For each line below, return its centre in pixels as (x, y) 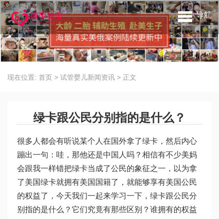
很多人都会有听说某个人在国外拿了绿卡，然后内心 (107, 141)
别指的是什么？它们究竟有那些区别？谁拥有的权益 (107, 210)
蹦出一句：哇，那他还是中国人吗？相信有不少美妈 (107, 155)
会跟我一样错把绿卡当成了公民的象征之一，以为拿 (107, 169)
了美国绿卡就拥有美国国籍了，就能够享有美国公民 (107, 182)
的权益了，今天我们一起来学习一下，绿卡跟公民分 (107, 196)
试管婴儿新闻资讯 (88, 77)
